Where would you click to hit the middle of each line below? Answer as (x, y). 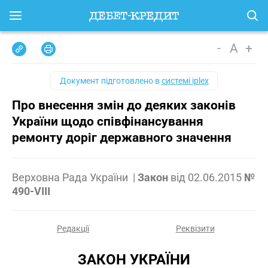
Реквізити (195, 229)
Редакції (73, 229)
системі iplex (185, 81)
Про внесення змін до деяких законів (124, 105)
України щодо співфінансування (108, 121)
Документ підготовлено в (110, 81)
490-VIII (31, 191)
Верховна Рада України (71, 177)
